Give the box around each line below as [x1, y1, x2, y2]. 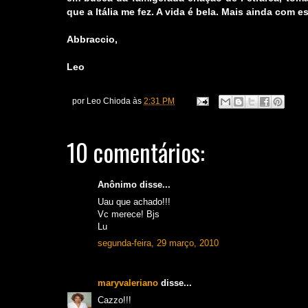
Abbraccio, [67, 34, 118, 45]
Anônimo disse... [98, 179, 170, 190]
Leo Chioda [87, 96, 131, 105]
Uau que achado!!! [98, 196, 170, 207]
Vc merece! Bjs [98, 208, 159, 219]
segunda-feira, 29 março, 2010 [98, 238, 219, 249]
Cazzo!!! [98, 294, 131, 305]
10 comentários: [67, 134, 205, 170]
